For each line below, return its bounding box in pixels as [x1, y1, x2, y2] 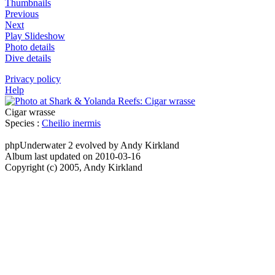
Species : [5, 118, 42, 128]
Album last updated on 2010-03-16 [5, 151, 141, 161]
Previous [5, 9, 39, 19]
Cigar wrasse [5, 107, 55, 117]
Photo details [5, 42, 55, 52]
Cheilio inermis [42, 118, 101, 128]
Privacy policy [5, 74, 61, 84]
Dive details [5, 53, 51, 63]
